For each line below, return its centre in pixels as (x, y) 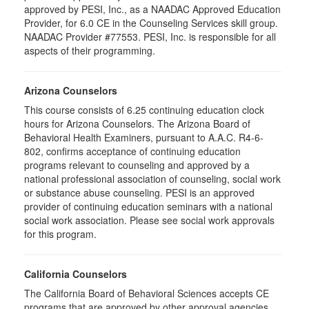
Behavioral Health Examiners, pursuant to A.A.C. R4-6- (144, 137)
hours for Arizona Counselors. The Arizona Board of (137, 123)
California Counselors (76, 274)
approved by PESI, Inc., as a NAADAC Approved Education (152, 9)
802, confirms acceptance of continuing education (132, 151)
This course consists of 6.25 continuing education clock (144, 110)
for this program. (62, 234)
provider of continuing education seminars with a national (148, 206)
